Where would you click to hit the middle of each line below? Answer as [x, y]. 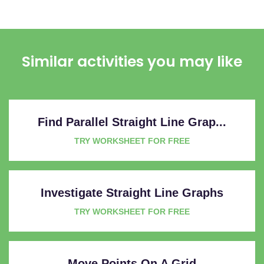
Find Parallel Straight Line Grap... [132, 122]
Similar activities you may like [132, 61]
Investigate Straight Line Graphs [132, 192]
